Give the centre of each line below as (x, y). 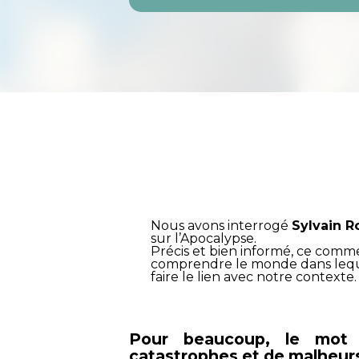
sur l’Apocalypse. (204, 239)
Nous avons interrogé (222, 226)
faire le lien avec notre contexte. (254, 277)
